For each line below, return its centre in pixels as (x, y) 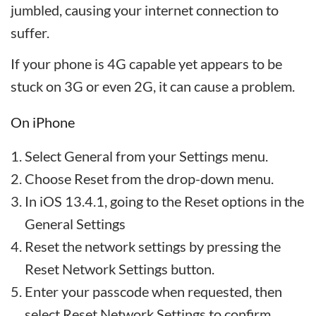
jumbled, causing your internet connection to (145, 10)
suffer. (30, 32)
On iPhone (43, 122)
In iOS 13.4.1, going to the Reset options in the (164, 201)
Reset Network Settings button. (120, 269)
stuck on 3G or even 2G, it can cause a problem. (153, 86)
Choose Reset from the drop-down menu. (149, 178)
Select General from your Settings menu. (146, 156)
